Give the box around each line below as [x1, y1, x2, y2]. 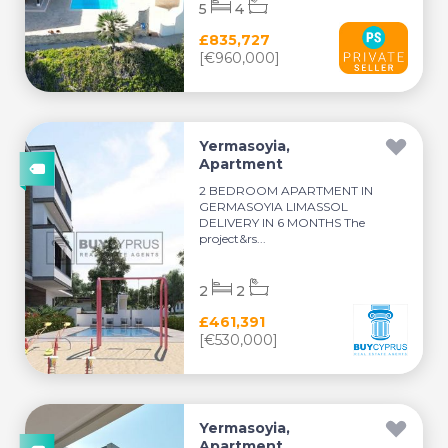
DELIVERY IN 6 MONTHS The [199, 215, 366, 230]
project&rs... [199, 231, 267, 246]
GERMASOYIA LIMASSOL [199, 199, 349, 214]
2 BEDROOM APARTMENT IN [199, 183, 374, 198]
